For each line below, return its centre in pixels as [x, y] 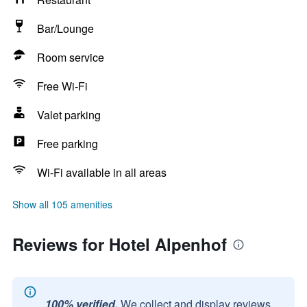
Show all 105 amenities [62, 204]
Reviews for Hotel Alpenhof [120, 244]
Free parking [67, 144]
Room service [71, 57]
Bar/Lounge [65, 28]
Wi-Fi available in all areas [102, 172]
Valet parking [69, 115]
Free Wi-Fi [62, 86]
